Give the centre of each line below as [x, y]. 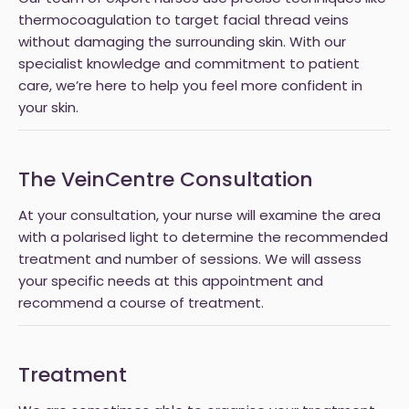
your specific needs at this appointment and [171, 283]
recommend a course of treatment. [141, 304]
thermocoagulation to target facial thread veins [184, 21]
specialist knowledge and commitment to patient [189, 65]
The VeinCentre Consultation [166, 181]
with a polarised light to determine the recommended [203, 239]
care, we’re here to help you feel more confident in [190, 87]
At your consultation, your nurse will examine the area [199, 217]
